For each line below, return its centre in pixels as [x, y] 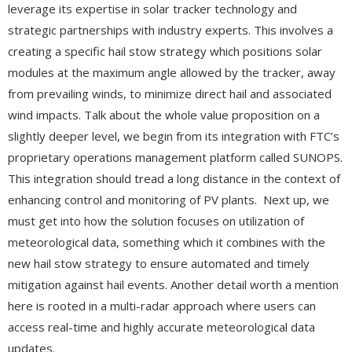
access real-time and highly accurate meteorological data [161, 326]
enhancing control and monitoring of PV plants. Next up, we [169, 199]
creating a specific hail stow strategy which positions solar [165, 51]
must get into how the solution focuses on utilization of [156, 220]
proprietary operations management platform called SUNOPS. [175, 157]
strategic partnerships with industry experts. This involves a [170, 29]
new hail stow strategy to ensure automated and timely [159, 263]
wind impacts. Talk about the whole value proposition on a [164, 114]
